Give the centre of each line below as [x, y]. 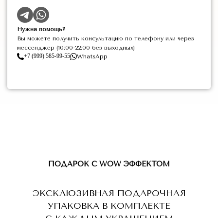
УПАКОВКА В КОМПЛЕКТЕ [109, 206]
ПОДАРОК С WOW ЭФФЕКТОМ [109, 164]
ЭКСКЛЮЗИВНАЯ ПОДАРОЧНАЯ [109, 193]
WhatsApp [92, 56]
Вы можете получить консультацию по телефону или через [106, 38]
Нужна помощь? [41, 29]
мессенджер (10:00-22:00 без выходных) [76, 48]
